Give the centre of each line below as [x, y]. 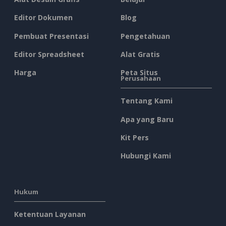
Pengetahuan [145, 36]
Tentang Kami [147, 101]
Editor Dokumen [43, 18]
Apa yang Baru [147, 119]
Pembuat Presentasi [51, 36]
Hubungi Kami [146, 156]
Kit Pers [135, 137]
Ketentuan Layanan [50, 214]
